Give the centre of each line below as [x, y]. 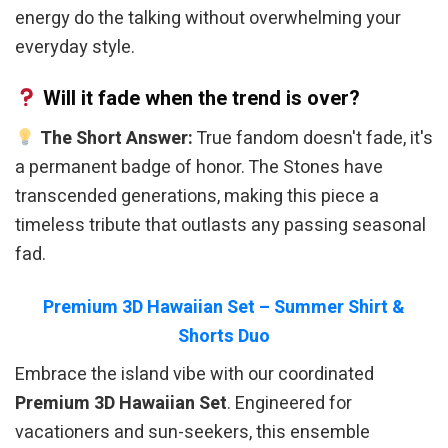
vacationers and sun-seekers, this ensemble [192, 432]
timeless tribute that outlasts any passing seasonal [220, 226]
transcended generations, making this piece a [197, 197]
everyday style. [75, 47]
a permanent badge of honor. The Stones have [199, 168]
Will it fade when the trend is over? [199, 99]
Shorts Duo [224, 336]
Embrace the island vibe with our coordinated [194, 374]
